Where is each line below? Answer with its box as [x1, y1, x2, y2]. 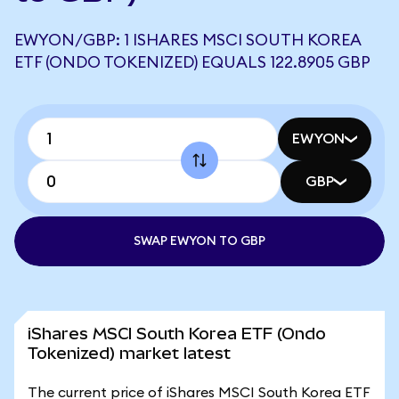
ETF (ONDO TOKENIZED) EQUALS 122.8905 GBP [14, 54, 370, 70]
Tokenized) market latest [28, 344, 231, 362]
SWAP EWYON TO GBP [134, 235, 265, 248]
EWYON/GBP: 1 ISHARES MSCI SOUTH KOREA [14, 32, 361, 48]
